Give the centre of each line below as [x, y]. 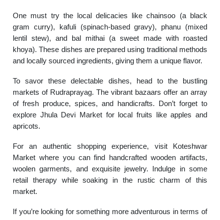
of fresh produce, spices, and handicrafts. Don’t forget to [110, 103]
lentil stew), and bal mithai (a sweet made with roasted [110, 38]
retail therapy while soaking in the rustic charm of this [110, 180]
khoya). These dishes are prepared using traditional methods [110, 49]
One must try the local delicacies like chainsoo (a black [110, 15]
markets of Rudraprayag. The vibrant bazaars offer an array [110, 92]
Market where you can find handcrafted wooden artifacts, [110, 157]
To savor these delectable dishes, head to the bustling [110, 81]
